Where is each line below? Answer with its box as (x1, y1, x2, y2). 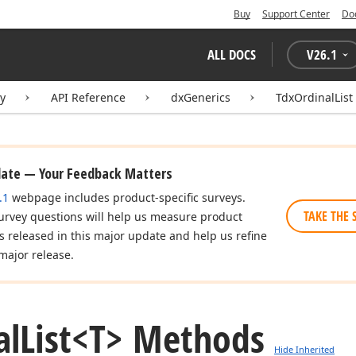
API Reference (51, 90, 126, 105)
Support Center (262, 7, 330, 21)
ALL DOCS (207, 45, 256, 64)
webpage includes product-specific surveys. (9, 190, 246, 205)
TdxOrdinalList (276, 90, 353, 105)
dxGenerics (171, 90, 230, 105)
